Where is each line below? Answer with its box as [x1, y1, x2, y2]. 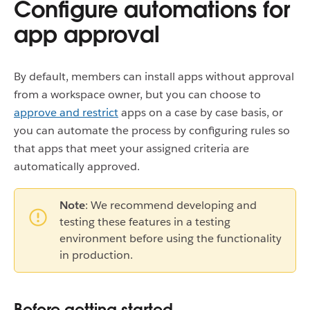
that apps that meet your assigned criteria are [14, 141, 249, 156]
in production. [60, 248, 133, 262]
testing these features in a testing [60, 215, 230, 229]
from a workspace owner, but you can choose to [14, 87, 261, 102]
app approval [14, 20, 160, 48]
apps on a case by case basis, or [118, 105, 283, 120]
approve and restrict [14, 105, 118, 120]
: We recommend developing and [85, 198, 257, 212]
